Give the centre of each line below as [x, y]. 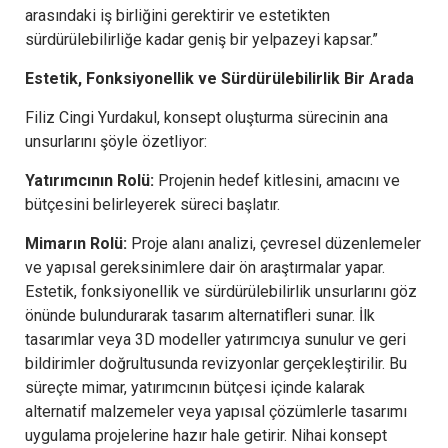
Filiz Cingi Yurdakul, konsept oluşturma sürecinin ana [206, 117]
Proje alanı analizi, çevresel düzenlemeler [274, 243]
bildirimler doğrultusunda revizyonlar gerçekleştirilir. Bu [216, 363]
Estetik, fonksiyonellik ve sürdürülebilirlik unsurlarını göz [221, 291]
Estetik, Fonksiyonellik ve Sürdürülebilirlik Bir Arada [219, 78]
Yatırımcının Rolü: [89, 180]
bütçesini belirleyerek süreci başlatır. [152, 204]
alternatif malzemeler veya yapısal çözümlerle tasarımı [216, 411]
